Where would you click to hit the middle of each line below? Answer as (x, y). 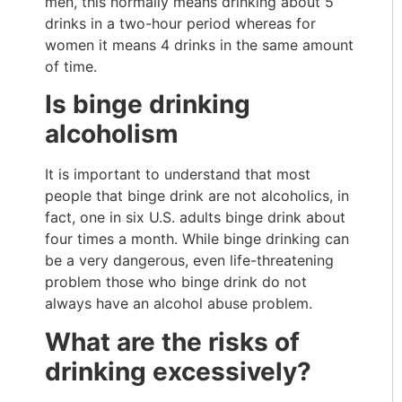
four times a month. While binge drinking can (197, 239)
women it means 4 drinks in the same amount (199, 44)
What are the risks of (172, 341)
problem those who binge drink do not (176, 282)
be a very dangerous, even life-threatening (189, 261)
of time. (71, 66)
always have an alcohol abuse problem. (179, 304)
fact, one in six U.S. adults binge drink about (195, 218)
